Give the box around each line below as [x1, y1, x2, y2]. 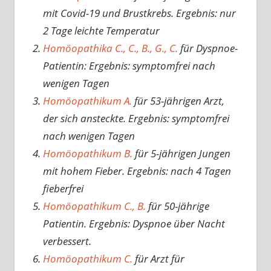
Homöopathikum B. [42, 146, 132, 161]
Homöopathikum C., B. [42, 199, 146, 214]
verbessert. [42, 234, 91, 249]
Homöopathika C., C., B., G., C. [42, 41, 178, 56]
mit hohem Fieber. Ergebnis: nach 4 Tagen [42, 164, 231, 178]
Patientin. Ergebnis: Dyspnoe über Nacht [42, 217, 225, 231]
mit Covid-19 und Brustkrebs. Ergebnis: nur [42, 6, 236, 21]
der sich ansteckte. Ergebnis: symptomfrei [42, 111, 229, 126]
